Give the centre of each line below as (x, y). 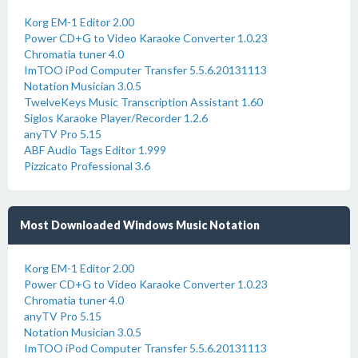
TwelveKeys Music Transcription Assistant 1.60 (143, 102)
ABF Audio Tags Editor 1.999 (95, 150)
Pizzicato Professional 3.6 (87, 166)
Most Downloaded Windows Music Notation (140, 225)
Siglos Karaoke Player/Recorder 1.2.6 (116, 118)
